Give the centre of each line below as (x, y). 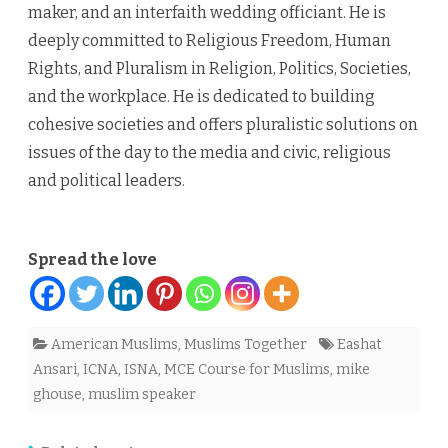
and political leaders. (106, 181)
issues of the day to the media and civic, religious (209, 153)
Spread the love (92, 260)
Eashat (359, 345)
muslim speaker (142, 395)
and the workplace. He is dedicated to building (201, 97)
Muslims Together (245, 345)
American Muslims (114, 345)
